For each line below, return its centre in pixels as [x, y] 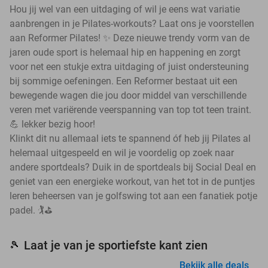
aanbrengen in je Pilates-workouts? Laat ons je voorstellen [132, 24]
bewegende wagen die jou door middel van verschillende [128, 96]
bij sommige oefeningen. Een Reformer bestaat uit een [124, 81]
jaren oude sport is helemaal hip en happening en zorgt [125, 53]
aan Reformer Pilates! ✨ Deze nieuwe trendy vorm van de [130, 38]
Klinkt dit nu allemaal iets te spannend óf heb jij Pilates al [130, 139]
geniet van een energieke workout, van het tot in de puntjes [132, 182]
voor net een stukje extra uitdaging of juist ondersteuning [129, 67]
